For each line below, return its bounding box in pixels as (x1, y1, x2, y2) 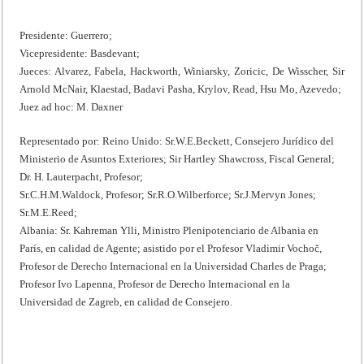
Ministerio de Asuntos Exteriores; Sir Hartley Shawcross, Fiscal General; (19, 152, 336, 165)
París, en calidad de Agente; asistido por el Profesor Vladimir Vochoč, (19, 241, 323, 254)
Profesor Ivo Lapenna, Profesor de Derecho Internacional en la (19, 277, 291, 290)
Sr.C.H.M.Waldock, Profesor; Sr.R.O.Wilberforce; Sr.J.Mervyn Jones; (19, 188, 317, 201)
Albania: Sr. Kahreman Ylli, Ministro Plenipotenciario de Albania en (19, 223, 319, 236)
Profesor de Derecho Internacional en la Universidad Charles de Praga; (19, 259, 327, 272)
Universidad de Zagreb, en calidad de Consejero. (19, 295, 233, 308)
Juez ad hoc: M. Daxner (19, 100, 123, 113)
